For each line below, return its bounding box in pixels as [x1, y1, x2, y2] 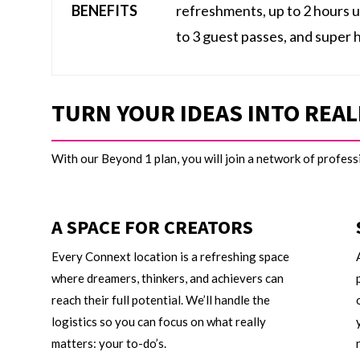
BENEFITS [72, 2, 138, 20]
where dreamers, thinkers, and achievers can [51, 271, 284, 285]
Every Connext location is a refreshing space [51, 249, 290, 264]
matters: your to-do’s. [51, 336, 167, 350]
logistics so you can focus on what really [51, 314, 267, 329]
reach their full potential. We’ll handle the [51, 292, 271, 307]
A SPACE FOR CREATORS [51, 215, 254, 239]
